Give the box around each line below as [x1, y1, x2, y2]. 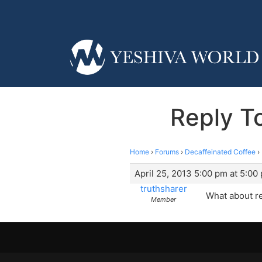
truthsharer [140, 182, 187, 194]
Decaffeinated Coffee [185, 147, 256, 156]
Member [151, 195, 176, 204]
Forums [155, 147, 179, 156]
